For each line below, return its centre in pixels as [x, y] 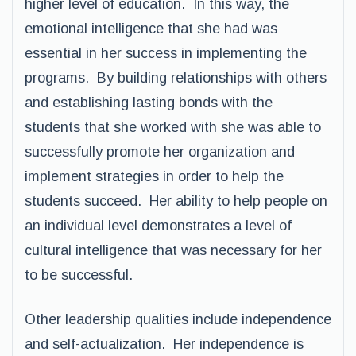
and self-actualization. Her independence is [164, 344]
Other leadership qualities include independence [178, 319]
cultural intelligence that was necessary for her [173, 250]
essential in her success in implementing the [166, 53]
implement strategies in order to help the [154, 176]
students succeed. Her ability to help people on [176, 201]
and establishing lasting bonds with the [149, 103]
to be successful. [79, 275]
